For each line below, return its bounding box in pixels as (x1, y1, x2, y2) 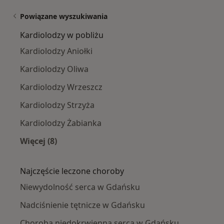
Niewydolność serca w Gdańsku (20, 181, 140, 192)
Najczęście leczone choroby (20, 165, 124, 176)
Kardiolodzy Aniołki (20, 45, 92, 56)
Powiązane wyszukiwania (20, 11, 107, 21)
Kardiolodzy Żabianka (20, 117, 101, 128)
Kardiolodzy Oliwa (20, 63, 88, 74)
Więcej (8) (20, 135, 57, 146)
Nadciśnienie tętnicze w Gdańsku (20, 199, 145, 210)
